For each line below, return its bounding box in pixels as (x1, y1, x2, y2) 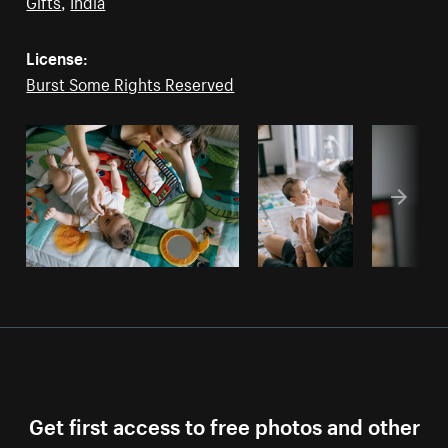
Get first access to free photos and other (28, 407, 420, 441)
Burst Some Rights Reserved (26, 69, 235, 96)
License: (26, 43, 89, 70)
